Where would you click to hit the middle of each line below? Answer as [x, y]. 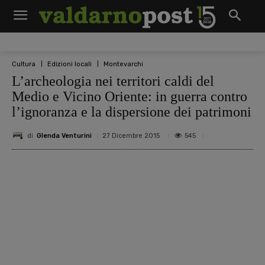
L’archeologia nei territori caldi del [113, 81]
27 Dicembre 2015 [131, 136]
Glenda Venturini [64, 135]
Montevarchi [123, 64]
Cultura [24, 64]
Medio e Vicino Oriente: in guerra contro [130, 96]
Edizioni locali [70, 64]
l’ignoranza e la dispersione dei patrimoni [132, 112]
